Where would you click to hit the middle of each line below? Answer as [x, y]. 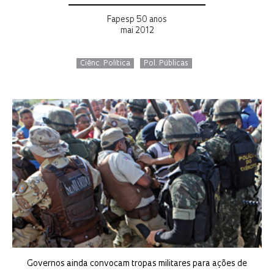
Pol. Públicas [166, 64]
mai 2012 [137, 31]
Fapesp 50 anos [137, 20]
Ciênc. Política [105, 64]
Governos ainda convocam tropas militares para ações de [137, 264]
